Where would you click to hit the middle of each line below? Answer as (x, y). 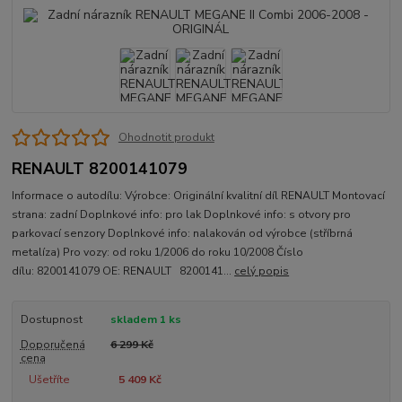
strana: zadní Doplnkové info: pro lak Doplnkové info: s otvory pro (182, 215)
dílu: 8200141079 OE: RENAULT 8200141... (123, 271)
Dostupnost (51, 320)
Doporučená (52, 345)
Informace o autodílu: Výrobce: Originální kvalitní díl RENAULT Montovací (199, 196)
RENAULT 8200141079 (100, 168)
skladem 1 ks (145, 320)
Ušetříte (49, 380)
